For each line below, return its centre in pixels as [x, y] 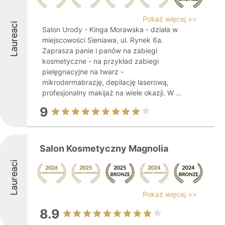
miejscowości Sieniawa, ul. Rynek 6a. [103, 40]
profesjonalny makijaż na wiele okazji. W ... [112, 93]
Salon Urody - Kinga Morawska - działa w [110, 29]
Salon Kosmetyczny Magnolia [104, 148]
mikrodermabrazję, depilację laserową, [105, 82]
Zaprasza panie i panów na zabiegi [100, 50]
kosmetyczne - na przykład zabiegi [100, 61]
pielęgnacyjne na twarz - [83, 72]
